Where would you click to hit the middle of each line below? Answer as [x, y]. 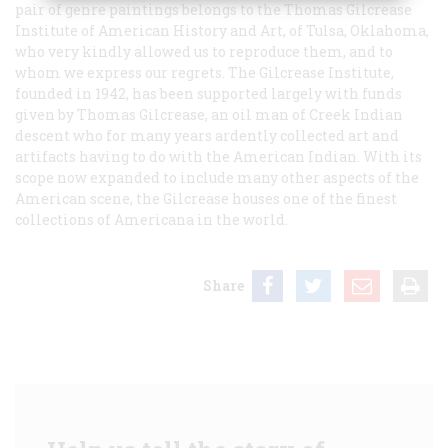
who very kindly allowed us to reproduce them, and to [204, 51]
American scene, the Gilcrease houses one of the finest [206, 198]
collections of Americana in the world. [151, 219]
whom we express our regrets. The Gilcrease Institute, [204, 72]
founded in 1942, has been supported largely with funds [208, 93]
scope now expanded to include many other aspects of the [217, 177]
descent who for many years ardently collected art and [207, 135]
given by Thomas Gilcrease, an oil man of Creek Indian [209, 114]
